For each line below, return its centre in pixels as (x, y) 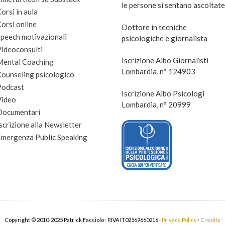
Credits (210, 220)
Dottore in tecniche (154, 27)
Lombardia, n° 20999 (156, 104)
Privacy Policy (179, 220)
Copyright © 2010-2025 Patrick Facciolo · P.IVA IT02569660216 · (83, 220)
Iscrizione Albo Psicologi (163, 93)
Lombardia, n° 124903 (158, 71)
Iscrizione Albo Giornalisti (165, 60)
